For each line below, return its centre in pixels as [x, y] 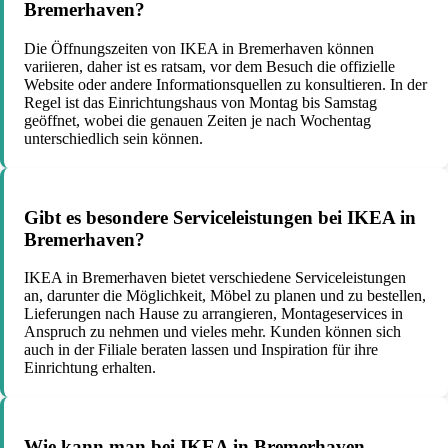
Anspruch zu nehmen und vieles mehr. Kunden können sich [212, 332]
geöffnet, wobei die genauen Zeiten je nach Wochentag [197, 120]
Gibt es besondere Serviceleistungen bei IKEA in [220, 217]
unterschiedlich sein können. [113, 138]
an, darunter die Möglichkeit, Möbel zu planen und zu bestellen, [225, 296]
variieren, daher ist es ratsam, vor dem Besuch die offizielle [209, 66]
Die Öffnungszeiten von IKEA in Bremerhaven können [199, 48]
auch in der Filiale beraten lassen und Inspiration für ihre [201, 350]
